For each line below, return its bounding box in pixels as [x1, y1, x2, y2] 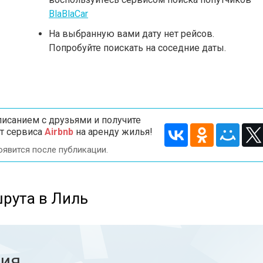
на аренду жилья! [73, 126, 153, 137]
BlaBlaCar [49, 8, 88, 19]
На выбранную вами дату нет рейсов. [49, 28, 214, 39]
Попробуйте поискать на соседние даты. [49, 42, 226, 53]
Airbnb [44, 126, 73, 137]
